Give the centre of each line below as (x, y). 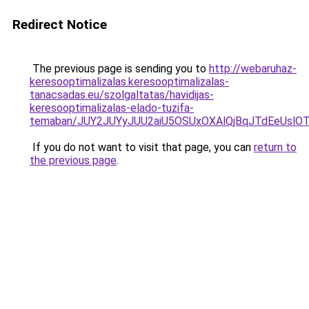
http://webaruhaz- (253, 69)
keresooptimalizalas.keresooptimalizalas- (129, 82)
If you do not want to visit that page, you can (142, 147)
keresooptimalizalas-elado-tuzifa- (112, 108)
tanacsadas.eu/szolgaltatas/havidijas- (122, 95)
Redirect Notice (60, 24)
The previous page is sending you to (119, 69)
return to (275, 147)
